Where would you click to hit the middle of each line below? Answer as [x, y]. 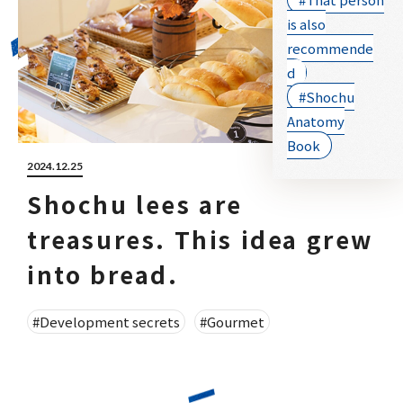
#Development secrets [106, 321]
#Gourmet [232, 321]
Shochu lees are [135, 203]
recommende [331, 48]
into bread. [103, 273]
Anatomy [316, 121]
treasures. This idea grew [201, 238]
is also [307, 23]
